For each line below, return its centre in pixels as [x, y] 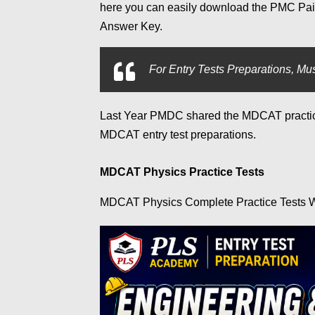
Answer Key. [133, 27]
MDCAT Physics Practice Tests [184, 172]
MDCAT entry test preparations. [179, 135]
